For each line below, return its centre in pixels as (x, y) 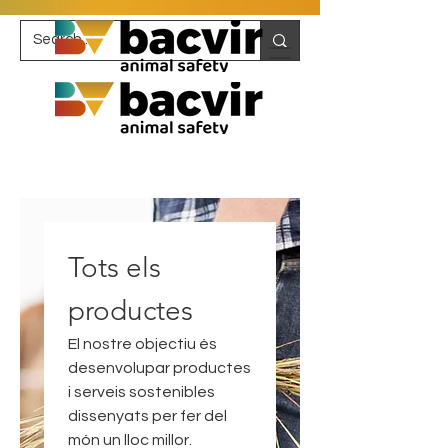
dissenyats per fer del (147, 416)
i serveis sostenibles (141, 392)
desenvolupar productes (159, 368)
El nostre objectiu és (142, 344)
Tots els (114, 267)
